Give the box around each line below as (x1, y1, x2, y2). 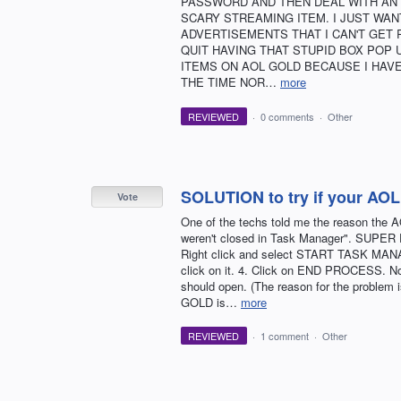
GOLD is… (181, 293, 241, 311)
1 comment (260, 328, 309, 343)
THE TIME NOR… (181, 73, 280, 91)
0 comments (260, 108, 314, 124)
